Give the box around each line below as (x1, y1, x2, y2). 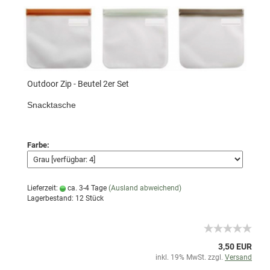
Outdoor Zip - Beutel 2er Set (27, 79, 129, 89)
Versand (225, 253, 252, 262)
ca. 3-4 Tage (66, 184, 107, 192)
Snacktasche (27, 100, 76, 110)
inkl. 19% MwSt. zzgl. (155, 253, 225, 262)
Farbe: (27, 140, 49, 149)
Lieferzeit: (27, 184, 60, 192)
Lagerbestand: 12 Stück (27, 194, 104, 202)
